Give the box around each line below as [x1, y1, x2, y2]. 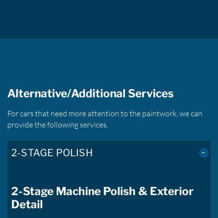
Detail [11, 198, 43, 212]
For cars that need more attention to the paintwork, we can [7, 109, 202, 119]
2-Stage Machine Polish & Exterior [11, 184, 194, 199]
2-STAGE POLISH [11, 147, 93, 159]
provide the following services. [7, 120, 108, 130]
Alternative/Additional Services [7, 87, 174, 101]
